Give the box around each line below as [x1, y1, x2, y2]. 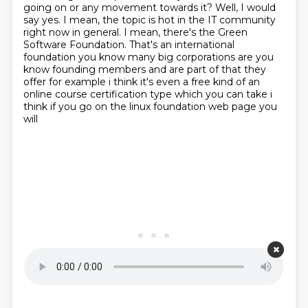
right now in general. [23, 26, 124, 38]
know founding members [23, 63, 148, 76]
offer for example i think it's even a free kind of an [23, 76, 260, 88]
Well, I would [214, 1, 276, 14]
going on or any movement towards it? [23, 1, 215, 14]
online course [23, 88, 90, 100]
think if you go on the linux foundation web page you [23, 100, 277, 113]
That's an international [129, 38, 234, 51]
